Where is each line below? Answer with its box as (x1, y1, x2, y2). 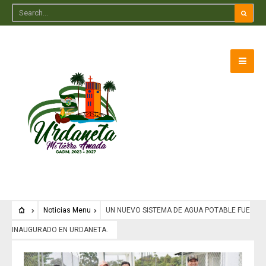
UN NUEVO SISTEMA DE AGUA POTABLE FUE (105, 206, 250, 214)
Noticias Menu (43, 206, 91, 214)
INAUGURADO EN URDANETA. (12, 226, 108, 234)
